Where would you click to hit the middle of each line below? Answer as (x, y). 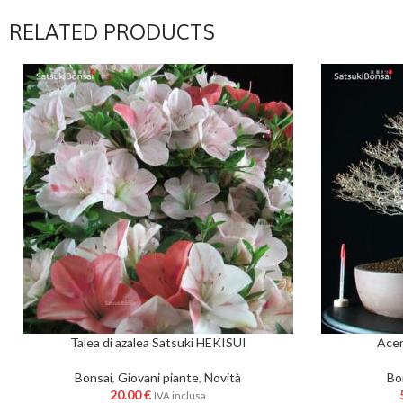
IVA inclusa (180, 395)
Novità (223, 377)
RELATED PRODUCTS (112, 32)
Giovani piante (158, 377)
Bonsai (94, 377)
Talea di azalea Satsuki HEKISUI (158, 342)
